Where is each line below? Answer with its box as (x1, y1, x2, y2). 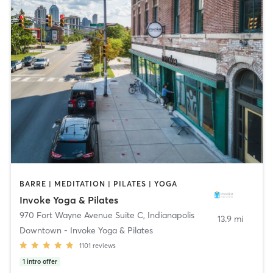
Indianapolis (147, 209, 194, 221)
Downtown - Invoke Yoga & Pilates (19, 224, 153, 236)
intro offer (26, 257, 57, 266)
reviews (92, 241, 116, 250)
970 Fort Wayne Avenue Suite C (19, 209, 143, 221)
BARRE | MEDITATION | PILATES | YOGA (19, 179, 177, 189)
